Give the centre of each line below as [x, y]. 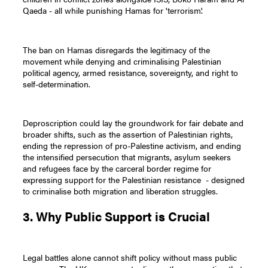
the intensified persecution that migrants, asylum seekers [127, 157]
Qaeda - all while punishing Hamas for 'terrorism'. [113, 10]
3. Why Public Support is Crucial [118, 217]
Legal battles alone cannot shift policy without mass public [130, 257]
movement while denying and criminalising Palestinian [122, 61]
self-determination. [57, 83]
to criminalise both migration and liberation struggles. [121, 191]
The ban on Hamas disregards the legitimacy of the [117, 49]
